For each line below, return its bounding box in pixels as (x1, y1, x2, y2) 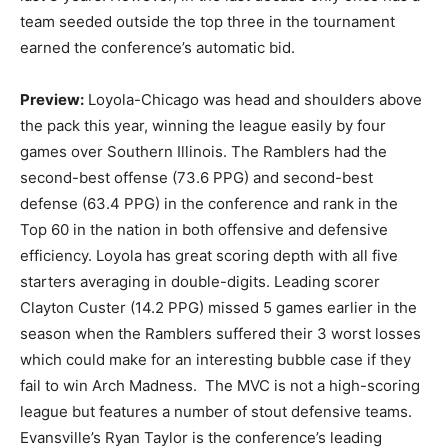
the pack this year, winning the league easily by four (20, 115, 386, 135)
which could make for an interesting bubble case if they (20, 349, 411, 369)
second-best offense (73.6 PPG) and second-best (20, 167, 373, 187)
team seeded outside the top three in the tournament (20, 11, 395, 31)
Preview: (20, 89, 84, 109)
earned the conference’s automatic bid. (20, 37, 295, 57)
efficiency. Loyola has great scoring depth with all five (20, 245, 398, 265)
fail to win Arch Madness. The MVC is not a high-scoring (20, 375, 420, 395)
